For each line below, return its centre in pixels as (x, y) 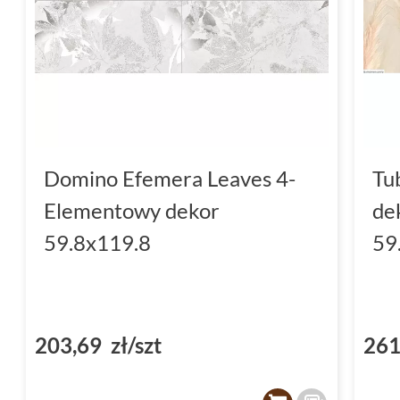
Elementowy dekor (132, 210)
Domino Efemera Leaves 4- (170, 178)
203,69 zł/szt (98, 345)
